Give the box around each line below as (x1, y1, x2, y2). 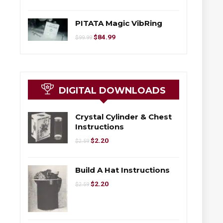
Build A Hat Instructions (75, 165, 170, 175)
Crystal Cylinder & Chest (75, 112, 172, 122)
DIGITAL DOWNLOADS (59, 85, 166, 97)
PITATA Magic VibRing (75, 18, 162, 28)
